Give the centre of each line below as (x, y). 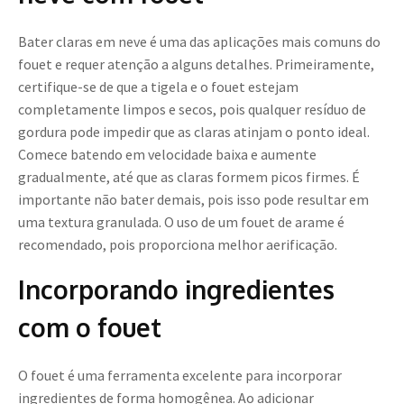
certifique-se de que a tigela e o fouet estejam (158, 87)
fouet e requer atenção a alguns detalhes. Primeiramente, (196, 64)
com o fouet (90, 328)
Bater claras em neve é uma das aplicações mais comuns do (199, 42)
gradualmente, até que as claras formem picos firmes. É (189, 177)
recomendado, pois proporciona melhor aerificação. (178, 245)
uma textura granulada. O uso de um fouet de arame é (181, 222)
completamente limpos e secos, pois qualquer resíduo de (192, 110)
